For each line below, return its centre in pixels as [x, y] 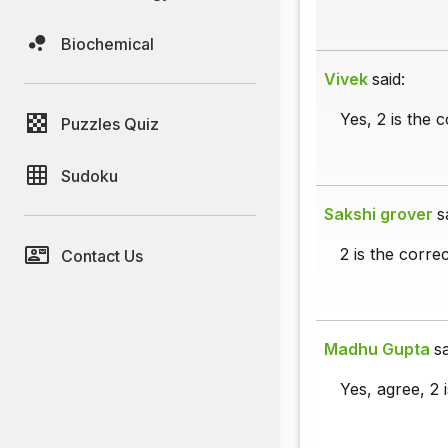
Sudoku [89, 175]
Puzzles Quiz [110, 123]
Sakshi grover [378, 214]
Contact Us [102, 255]
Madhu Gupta [377, 349]
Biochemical [107, 43]
